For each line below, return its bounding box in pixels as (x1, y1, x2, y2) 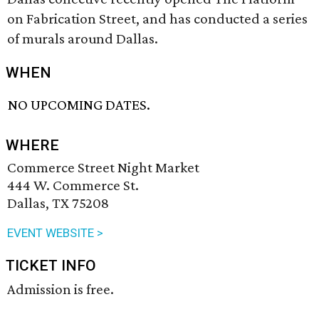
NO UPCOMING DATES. (8, 96, 151, 114)
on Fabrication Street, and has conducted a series (7, 10, 308, 27)
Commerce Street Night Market (7, 159, 199, 177)
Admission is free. (7, 281, 114, 298)
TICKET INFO (6, 257, 96, 275)
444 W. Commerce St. (7, 177, 139, 194)
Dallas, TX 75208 (7, 194, 109, 212)
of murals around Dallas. (7, 30, 158, 47)
